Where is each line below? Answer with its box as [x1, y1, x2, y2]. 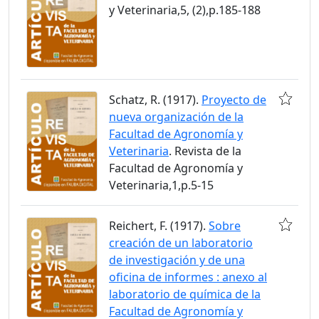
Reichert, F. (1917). [109, 217, 209, 234]
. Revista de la [169, 142, 241, 159]
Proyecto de [202, 91, 266, 108]
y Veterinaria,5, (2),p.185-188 [109, 2, 261, 19]
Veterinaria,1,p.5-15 [109, 177, 214, 193]
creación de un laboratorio [109, 234, 253, 251]
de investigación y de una [109, 251, 245, 268]
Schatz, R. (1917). [109, 91, 202, 108]
